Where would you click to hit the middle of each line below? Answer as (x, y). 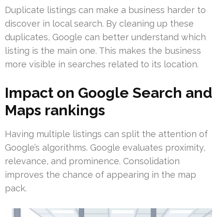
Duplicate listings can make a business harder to (105, 10)
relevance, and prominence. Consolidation (92, 161)
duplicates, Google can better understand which (105, 37)
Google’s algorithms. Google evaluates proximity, (105, 147)
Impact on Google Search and (108, 93)
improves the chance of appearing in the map (101, 174)
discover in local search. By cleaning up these (99, 23)
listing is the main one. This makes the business (103, 50)
